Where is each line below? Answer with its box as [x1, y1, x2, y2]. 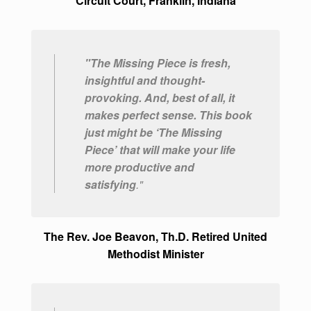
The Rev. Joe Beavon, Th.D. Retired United [44, 228, 267, 245]
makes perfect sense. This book [85, 107, 252, 124]
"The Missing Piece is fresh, [85, 55, 230, 72]
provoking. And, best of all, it [85, 90, 235, 106]
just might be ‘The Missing [85, 124, 222, 141]
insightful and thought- [85, 72, 205, 89]
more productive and [85, 159, 194, 176]
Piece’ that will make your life [85, 142, 235, 158]
